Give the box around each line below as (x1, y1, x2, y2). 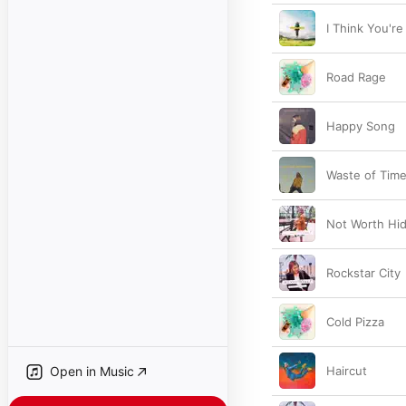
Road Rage (326, 70, 386, 84)
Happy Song (326, 119, 395, 133)
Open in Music (50, 363, 134, 379)
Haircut (326, 363, 367, 378)
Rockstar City (326, 266, 401, 280)
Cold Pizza (326, 314, 384, 329)
